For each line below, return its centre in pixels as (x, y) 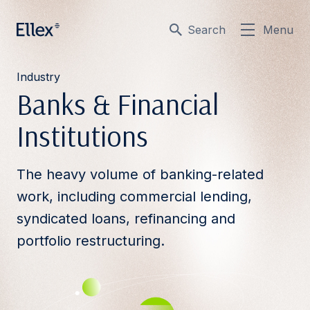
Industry (38, 77)
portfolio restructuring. (91, 241)
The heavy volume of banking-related (140, 174)
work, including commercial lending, (134, 197)
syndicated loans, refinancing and (126, 219)
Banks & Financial (118, 104)
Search (207, 30)
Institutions (82, 136)
